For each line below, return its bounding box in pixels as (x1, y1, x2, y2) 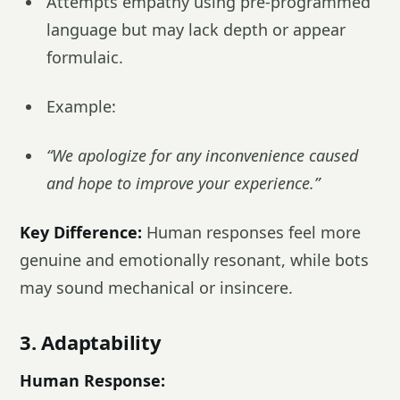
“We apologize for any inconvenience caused (46, 145, 358, 166)
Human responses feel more (142, 221, 361, 243)
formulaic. (46, 46, 123, 68)
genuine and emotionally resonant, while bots (20, 249, 369, 271)
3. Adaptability (20, 329, 162, 355)
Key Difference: (20, 221, 142, 243)
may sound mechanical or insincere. (20, 277, 293, 298)
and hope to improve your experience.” (46, 172, 320, 194)
